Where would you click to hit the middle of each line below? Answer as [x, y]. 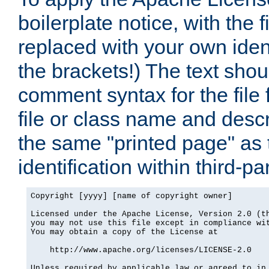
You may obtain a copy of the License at [124, 232]
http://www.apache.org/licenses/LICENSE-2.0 [141, 250]
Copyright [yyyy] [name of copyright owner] [131, 196]
